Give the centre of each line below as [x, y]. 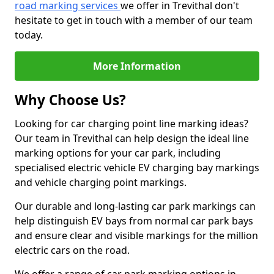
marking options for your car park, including [118, 153]
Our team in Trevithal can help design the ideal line [132, 138]
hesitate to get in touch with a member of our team [134, 20]
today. [29, 35]
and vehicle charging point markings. [101, 182]
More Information [137, 66]
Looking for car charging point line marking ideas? [131, 124]
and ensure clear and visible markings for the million [136, 235]
